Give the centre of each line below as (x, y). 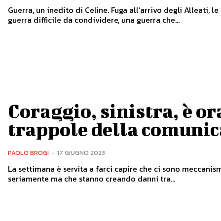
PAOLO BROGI (28, 153)
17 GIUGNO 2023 (81, 153)
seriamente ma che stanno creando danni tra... (91, 179)
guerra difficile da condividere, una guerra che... (93, 19)
